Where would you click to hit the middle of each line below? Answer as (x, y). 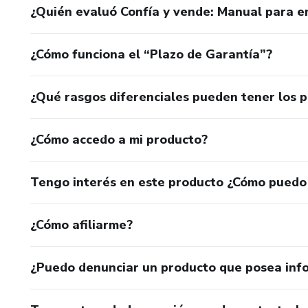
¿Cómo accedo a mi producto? (119, 140)
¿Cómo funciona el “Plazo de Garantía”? (151, 54)
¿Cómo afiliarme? (81, 225)
